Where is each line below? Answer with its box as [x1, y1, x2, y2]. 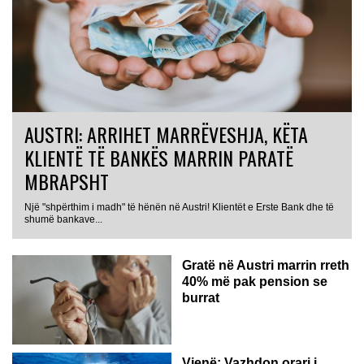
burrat [182, 290, 219, 305]
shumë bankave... [24, 213, 102, 225]
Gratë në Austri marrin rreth [182, 258, 349, 272]
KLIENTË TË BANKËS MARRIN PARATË [24, 142, 293, 172]
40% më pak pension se [182, 274, 327, 288]
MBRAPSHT [24, 166, 109, 196]
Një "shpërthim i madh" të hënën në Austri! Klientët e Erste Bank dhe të [24, 201, 334, 213]
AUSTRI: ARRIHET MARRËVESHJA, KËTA [24, 119, 308, 149]
